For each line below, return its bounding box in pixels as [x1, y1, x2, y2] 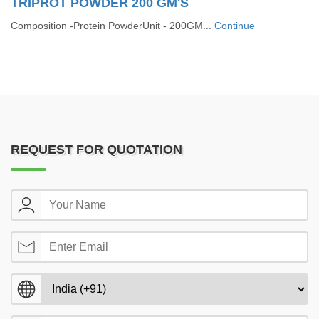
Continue [214, 20, 255, 31]
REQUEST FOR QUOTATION [11, 142, 182, 157]
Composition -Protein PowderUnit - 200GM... [11, 20, 214, 31]
